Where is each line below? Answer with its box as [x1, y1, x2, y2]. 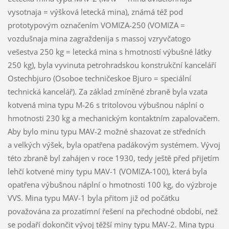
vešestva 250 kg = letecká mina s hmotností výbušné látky [7, 46, 212, 57]
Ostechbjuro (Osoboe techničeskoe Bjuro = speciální [7, 73, 191, 83]
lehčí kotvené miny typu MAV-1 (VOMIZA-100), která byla [7, 166, 207, 176]
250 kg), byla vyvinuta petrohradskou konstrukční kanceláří [7, 59, 216, 70]
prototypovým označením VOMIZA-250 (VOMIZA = [7, 19, 185, 30]
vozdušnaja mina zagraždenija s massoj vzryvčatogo [7, 33, 191, 43]
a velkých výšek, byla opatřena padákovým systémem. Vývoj [7, 139, 220, 150]
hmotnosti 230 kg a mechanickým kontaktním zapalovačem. [7, 112, 220, 123]
